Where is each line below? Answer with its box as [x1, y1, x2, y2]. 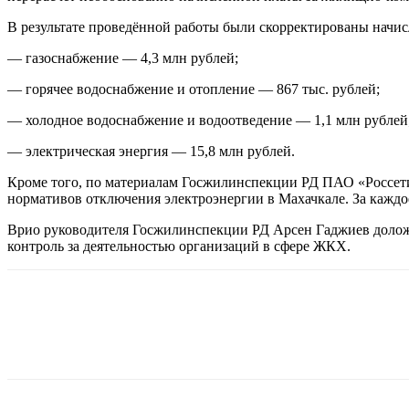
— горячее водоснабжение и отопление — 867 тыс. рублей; [7, 80, 380, 97]
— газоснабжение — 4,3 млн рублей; [7, 49, 238, 66]
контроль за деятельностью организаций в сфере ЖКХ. [7, 237, 351, 254]
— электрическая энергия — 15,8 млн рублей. [7, 142, 295, 159]
